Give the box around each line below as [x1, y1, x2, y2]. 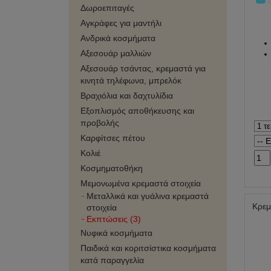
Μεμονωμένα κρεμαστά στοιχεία [80, 178, 201, 188]
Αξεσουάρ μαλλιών [80, 48, 151, 58]
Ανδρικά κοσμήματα [80, 33, 155, 43]
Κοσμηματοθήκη [80, 163, 143, 173]
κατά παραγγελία [80, 255, 144, 265]
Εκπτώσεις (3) [87, 214, 141, 224]
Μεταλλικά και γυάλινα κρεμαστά [87, 191, 209, 201]
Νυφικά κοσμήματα [80, 228, 152, 238]
